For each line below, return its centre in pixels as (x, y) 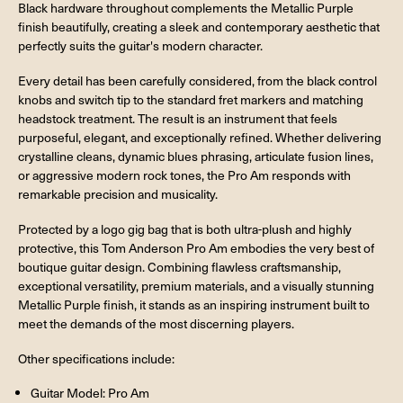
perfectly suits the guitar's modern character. (140, 46)
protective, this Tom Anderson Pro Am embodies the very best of (196, 247)
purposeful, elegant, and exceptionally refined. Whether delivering (200, 137)
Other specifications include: (96, 358)
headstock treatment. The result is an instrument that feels (178, 118)
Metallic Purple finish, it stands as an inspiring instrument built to (194, 304)
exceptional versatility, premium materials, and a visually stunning (196, 285)
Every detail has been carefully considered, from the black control (197, 80)
